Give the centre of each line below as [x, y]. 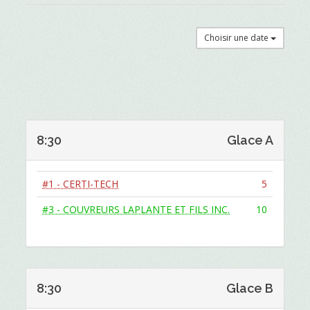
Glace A [250, 140]
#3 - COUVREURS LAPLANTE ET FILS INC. [136, 209]
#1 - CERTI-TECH [81, 184]
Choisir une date [237, 38]
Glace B [249, 288]
